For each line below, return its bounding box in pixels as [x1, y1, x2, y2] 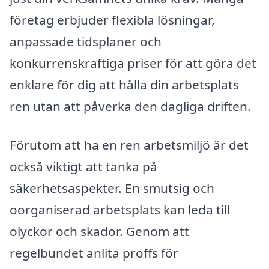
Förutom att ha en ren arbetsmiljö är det [10, 136, 249, 154]
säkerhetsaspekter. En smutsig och [10, 180, 214, 197]
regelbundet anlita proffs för [10, 244, 178, 262]
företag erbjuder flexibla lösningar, [10, 11, 215, 29]
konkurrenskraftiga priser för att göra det [10, 55, 256, 72]
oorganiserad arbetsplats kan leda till [10, 201, 230, 219]
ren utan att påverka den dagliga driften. [10, 98, 251, 115]
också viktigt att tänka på [10, 158, 157, 175]
